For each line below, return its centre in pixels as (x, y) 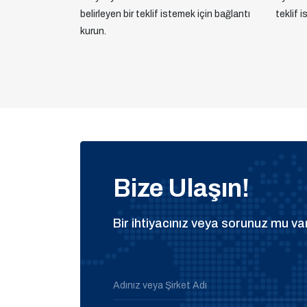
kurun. (93, 31)
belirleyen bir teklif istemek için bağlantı (165, 14)
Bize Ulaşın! (181, 188)
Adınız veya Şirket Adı (160, 285)
